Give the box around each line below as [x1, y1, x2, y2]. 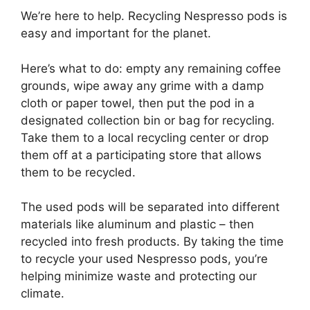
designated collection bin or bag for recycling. [21, 113, 275, 127]
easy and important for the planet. [21, 26, 211, 40]
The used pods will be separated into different [21, 200, 280, 214]
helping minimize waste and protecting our [21, 269, 257, 283]
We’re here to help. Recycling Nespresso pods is [21, 9, 287, 23]
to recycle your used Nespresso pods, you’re [21, 252, 268, 266]
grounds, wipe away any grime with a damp [21, 78, 264, 93]
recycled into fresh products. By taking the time [21, 235, 284, 248]
